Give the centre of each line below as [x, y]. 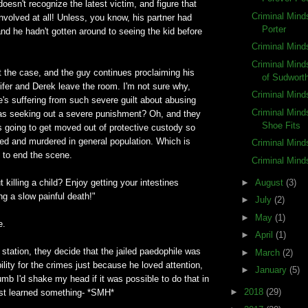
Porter [274, 29]
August [270, 182]
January [272, 270]
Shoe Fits [282, 125]
